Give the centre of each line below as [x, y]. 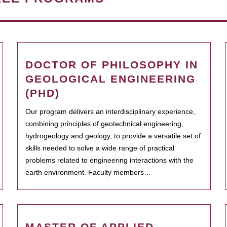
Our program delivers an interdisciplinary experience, [110, 111]
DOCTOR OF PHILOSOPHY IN [112, 65]
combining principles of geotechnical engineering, [104, 124]
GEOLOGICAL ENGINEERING [110, 79]
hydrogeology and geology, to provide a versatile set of [113, 136]
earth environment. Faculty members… [88, 172]
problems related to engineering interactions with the [109, 160]
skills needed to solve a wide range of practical [100, 148]
